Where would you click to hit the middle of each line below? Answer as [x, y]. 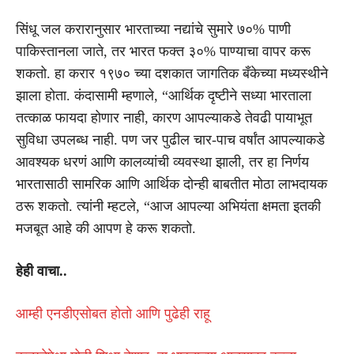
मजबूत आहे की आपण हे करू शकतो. [106, 228]
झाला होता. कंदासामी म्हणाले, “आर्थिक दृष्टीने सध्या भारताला [164, 95]
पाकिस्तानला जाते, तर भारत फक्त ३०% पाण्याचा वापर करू [163, 51]
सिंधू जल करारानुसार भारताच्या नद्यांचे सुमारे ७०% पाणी [153, 29]
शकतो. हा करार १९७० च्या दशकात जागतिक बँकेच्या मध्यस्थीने [172, 73]
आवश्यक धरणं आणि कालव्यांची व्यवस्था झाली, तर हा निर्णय [162, 162]
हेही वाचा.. [41, 271]
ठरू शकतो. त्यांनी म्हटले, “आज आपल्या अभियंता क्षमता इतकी [168, 206]
